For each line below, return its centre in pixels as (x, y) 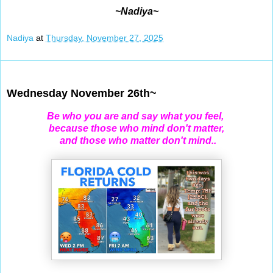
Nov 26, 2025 (39, 73)
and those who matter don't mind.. (136, 140)
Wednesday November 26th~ (82, 93)
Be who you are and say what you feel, (136, 116)
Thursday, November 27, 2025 (105, 37)
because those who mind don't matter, (136, 128)
